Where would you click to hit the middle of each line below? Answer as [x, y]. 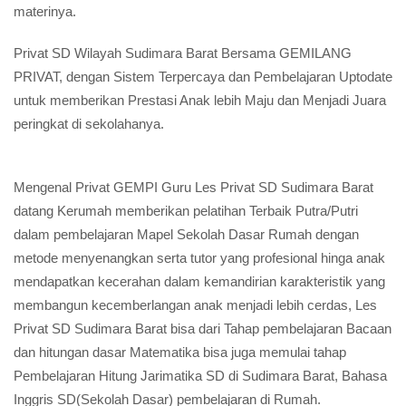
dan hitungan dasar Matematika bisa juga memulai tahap [180, 352]
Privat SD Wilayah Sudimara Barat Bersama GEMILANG [183, 53]
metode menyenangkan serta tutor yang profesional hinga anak [199, 258]
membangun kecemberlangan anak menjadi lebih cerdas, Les [195, 305]
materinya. [45, 11]
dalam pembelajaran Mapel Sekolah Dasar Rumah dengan [186, 234]
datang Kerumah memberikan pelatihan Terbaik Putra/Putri [186, 211]
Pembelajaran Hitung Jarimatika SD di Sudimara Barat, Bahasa [200, 376]
